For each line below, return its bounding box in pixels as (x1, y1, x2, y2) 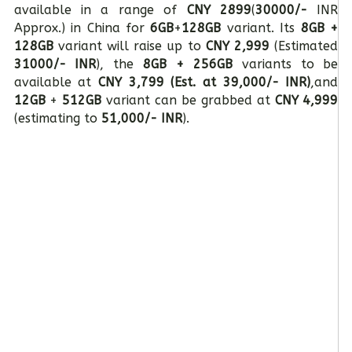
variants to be (241, 57, 339, 71)
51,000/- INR (97, 111, 182, 126)
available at (13, 75, 98, 90)
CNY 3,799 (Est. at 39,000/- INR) (97, 75, 311, 90)
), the (96, 57, 144, 71)
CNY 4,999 (274, 93, 339, 108)
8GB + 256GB (143, 57, 242, 71)
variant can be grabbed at (101, 93, 275, 108)
